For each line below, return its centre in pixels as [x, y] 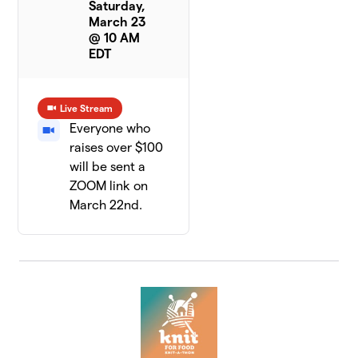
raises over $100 [117, 147]
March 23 [117, 22]
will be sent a [108, 166]
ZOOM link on [109, 185]
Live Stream [87, 108]
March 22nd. [106, 205]
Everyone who [110, 128]
